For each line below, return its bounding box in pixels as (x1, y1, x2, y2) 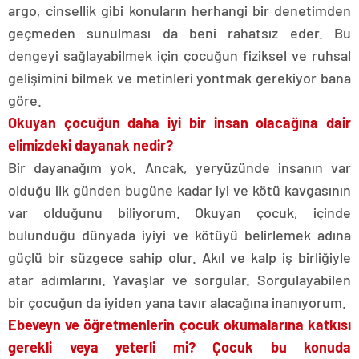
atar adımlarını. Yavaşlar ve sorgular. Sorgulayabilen (8, 271, 351, 288)
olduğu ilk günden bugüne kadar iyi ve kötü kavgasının (8, 181, 351, 199)
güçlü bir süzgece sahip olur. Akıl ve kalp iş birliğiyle (8, 248, 351, 266)
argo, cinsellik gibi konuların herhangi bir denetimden (8, 2, 351, 19)
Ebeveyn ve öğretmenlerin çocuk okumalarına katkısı (8, 316, 351, 333)
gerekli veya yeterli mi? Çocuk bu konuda (8, 338, 351, 356)
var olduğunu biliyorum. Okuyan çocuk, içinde (8, 204, 351, 221)
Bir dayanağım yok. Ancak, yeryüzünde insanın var (8, 159, 351, 176)
